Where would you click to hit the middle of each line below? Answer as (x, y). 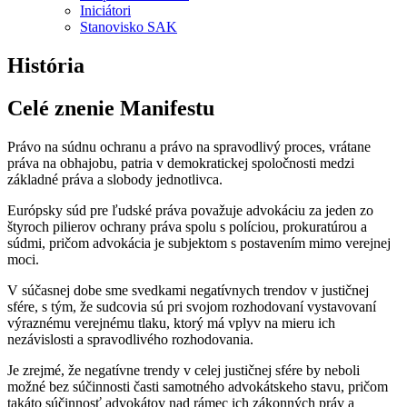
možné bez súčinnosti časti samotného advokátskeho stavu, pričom (198, 386)
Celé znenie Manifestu (111, 108)
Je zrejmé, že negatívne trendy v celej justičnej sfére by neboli (184, 370)
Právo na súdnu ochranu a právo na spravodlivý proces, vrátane (189, 146)
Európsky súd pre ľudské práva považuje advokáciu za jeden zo (190, 210)
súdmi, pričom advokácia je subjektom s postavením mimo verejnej (199, 243)
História (46, 65)
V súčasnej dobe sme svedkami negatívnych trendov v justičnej (188, 290)
